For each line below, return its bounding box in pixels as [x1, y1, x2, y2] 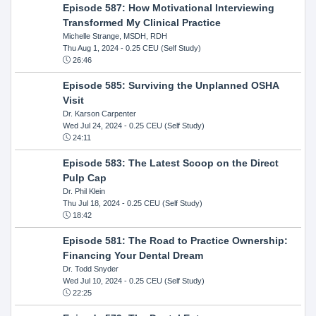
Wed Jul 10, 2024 [62, 276, 122, 285]
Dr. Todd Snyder [62, 264, 119, 273]
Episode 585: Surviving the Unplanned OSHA [62, 79, 279, 91]
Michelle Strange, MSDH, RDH [62, 31, 167, 40]
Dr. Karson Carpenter [62, 109, 136, 118]
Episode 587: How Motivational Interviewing [62, 1, 274, 13]
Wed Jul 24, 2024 [62, 121, 122, 130]
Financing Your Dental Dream [62, 249, 203, 261]
